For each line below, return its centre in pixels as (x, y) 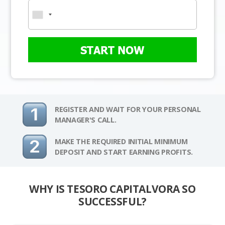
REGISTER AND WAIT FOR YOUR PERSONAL (128, 109)
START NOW (113, 50)
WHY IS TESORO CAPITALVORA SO (113, 189)
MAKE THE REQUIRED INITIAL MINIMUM (121, 142)
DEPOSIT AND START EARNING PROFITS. (124, 152)
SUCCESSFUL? (113, 202)
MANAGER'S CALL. (85, 120)
